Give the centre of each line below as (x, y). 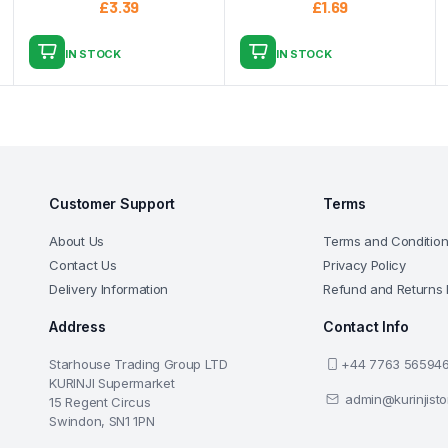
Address (77, 326)
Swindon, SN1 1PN (102, 420)
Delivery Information (109, 288)
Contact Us (83, 264)
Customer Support (112, 203)
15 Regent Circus (100, 401)
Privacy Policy (364, 264)
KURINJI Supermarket (112, 382)
